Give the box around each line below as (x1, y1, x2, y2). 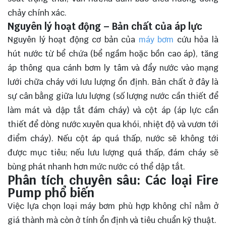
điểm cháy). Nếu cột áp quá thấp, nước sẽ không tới (8, 133, 218, 144)
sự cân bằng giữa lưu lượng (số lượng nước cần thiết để (8, 90, 218, 101)
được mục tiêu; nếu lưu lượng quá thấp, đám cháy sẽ (8, 147, 218, 158)
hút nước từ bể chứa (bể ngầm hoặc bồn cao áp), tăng (8, 48, 218, 59)
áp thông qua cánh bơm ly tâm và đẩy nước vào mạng (8, 62, 218, 73)
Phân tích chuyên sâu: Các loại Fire (8, 172, 218, 188)
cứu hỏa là (177, 34, 219, 45)
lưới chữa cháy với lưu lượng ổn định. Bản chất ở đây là (8, 76, 218, 87)
